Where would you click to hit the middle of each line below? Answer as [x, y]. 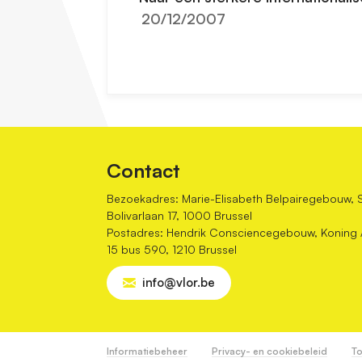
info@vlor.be [179, 282]
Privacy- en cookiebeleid [269, 351]
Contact [143, 170]
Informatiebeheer [147, 351]
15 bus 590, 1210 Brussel [172, 249]
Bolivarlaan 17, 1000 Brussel [179, 215]
